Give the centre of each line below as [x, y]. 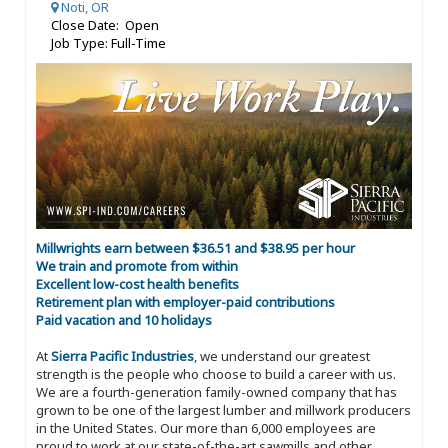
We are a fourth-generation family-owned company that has [216, 391]
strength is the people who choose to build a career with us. [216, 373]
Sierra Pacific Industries [122, 355]
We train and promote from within [137, 265]
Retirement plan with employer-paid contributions [185, 301]
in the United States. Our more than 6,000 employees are [206, 427]
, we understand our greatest [282, 355]
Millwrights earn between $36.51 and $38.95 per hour [195, 247]
